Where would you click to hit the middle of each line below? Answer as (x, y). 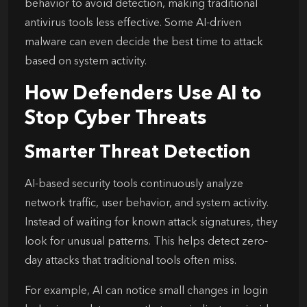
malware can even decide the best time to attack (144, 42)
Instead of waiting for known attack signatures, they (151, 222)
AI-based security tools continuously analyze (134, 184)
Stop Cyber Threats (115, 119)
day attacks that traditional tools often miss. (131, 261)
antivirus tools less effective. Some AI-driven (133, 23)
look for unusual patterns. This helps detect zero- (146, 242)
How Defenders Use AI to (143, 94)
